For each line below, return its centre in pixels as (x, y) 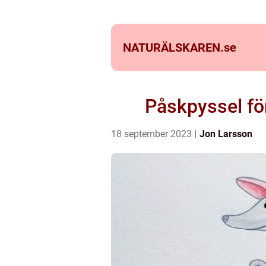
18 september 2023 (153, 134)
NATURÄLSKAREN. (173, 47)
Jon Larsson (226, 134)
